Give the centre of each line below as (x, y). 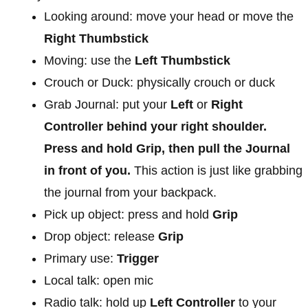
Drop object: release (101, 237)
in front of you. (87, 171)
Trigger (138, 259)
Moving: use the (89, 61)
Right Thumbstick (96, 39)
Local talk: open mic (99, 281)
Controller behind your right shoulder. (155, 127)
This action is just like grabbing (217, 171)
